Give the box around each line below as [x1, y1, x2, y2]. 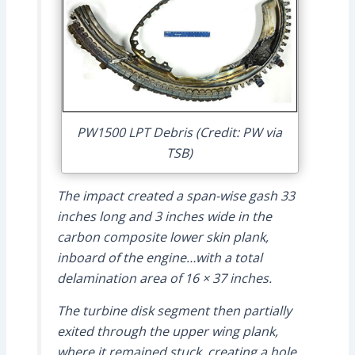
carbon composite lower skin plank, [56, 227, 269, 246]
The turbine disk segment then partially [56, 301, 292, 319]
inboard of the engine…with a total [56, 248, 262, 266]
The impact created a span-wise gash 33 [56, 186, 295, 204]
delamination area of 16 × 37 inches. [56, 269, 272, 287]
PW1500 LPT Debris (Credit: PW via [77, 124, 282, 142]
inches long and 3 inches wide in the [56, 207, 272, 225]
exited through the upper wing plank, [56, 322, 278, 340]
